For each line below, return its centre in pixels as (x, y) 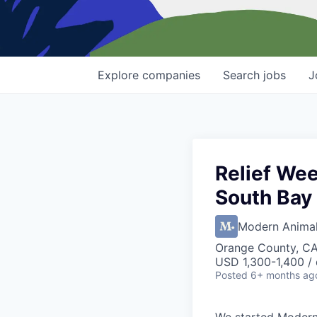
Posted (231, 275)
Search (243, 75)
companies (171, 75)
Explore (120, 75)
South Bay (264, 198)
